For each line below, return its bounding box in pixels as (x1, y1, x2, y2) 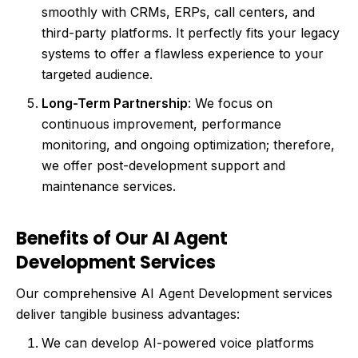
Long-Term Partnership (42, 94, 188, 111)
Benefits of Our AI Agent (16, 225, 228, 251)
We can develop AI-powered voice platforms (42, 334, 314, 351)
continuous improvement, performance (42, 115, 281, 132)
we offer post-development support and (42, 157, 285, 173)
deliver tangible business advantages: (16, 305, 240, 322)
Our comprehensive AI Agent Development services (16, 284, 332, 301)
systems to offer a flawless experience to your (42, 45, 324, 62)
